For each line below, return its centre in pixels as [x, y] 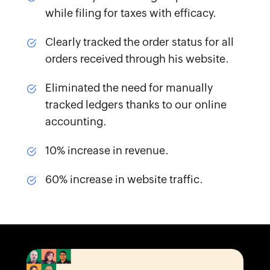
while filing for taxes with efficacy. [130, 13]
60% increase [79, 179]
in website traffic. [158, 179]
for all [218, 42]
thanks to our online [175, 104]
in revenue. [139, 150]
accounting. [76, 121]
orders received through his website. [137, 58]
